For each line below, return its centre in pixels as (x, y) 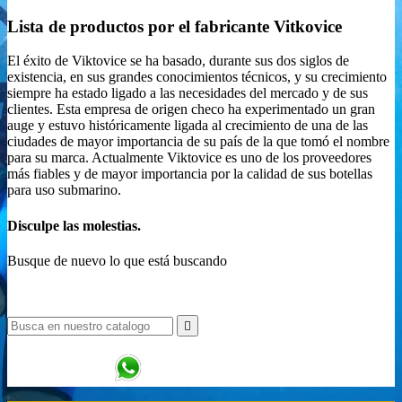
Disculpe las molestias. (74, 225)
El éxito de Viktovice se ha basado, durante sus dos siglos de (178, 61)
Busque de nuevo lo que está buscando (117, 260)
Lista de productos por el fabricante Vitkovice (175, 26)
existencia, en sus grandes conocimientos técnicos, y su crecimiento (197, 77)
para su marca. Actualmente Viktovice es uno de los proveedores (189, 158)
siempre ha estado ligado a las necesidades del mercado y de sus (188, 93)
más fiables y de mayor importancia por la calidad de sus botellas (190, 174)
